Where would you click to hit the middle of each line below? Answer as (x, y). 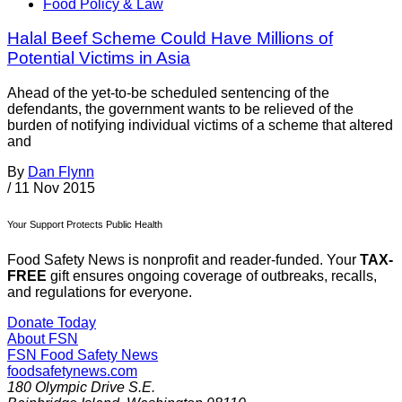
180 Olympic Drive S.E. (81, 388)
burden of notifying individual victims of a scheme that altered (200, 126)
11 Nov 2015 (55, 188)
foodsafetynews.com (72, 371)
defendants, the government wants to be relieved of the (180, 109)
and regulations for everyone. (100, 293)
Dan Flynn (61, 172)
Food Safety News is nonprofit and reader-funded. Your (184, 260)
